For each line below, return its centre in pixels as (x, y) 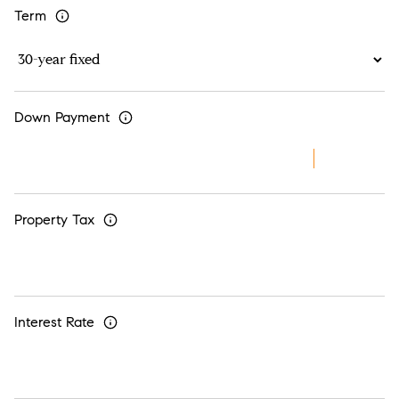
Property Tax (54, 220)
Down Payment (62, 118)
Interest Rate (54, 322)
